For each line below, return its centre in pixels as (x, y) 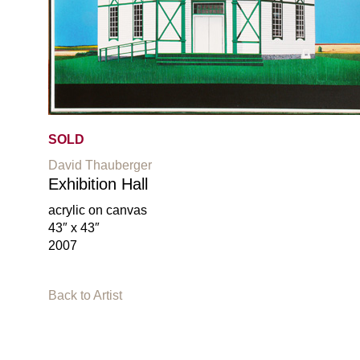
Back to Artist (85, 295)
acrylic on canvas (98, 210)
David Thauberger (100, 165)
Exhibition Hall (98, 184)
